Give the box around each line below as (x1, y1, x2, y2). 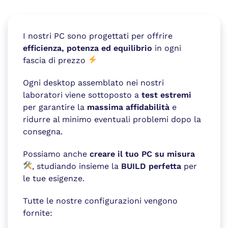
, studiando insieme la (32, 161, 122, 171)
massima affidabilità (87, 102, 169, 112)
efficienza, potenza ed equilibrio (23, 43, 152, 53)
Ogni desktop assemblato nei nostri (23, 77, 164, 88)
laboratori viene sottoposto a (23, 90, 141, 100)
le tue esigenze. (23, 173, 84, 183)
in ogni (152, 43, 181, 53)
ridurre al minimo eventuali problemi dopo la (23, 114, 201, 124)
